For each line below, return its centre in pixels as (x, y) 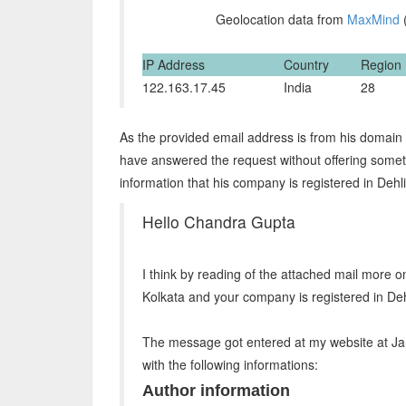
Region (381, 64)
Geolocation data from (281, 19)
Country (306, 64)
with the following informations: (230, 364)
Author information (216, 391)
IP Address (174, 64)
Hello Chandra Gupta (219, 222)
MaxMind (373, 19)
